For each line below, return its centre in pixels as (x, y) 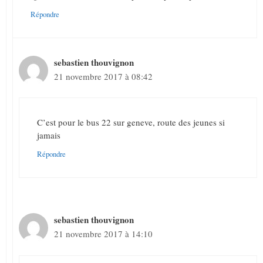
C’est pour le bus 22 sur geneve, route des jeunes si (131, 122)
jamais (49, 135)
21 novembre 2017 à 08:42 (103, 76)
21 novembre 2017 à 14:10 (103, 234)
